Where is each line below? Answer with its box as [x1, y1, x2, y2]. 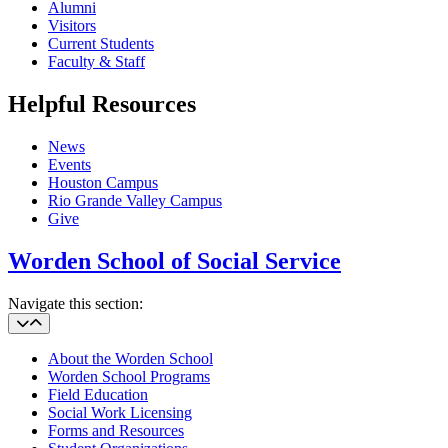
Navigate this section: [8, 295, 143, 313]
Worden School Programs [48, 368, 210, 386]
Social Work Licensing [48, 404, 192, 422]
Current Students [48, 35, 154, 53]
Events [48, 156, 91, 174]
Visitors [48, 17, 96, 35]
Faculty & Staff [48, 53, 145, 71]
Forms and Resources [48, 422, 184, 440]
